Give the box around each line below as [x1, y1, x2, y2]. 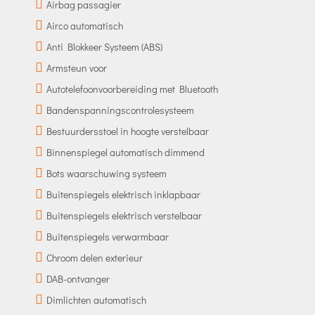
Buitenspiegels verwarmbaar [46, 229, 169, 243]
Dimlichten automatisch [46, 292, 146, 307]
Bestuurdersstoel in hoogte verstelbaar [46, 124, 209, 138]
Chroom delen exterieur [46, 250, 143, 264]
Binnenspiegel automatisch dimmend [46, 145, 205, 159]
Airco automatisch [46, 18, 123, 32]
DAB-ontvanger [46, 271, 110, 285]
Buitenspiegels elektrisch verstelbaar [46, 208, 202, 222]
